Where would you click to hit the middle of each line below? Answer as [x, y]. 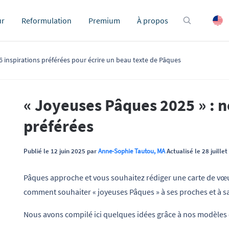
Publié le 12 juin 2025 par [61, 151]
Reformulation [47, 20]
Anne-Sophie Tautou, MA [132, 151]
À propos [153, 20]
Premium [104, 20]
